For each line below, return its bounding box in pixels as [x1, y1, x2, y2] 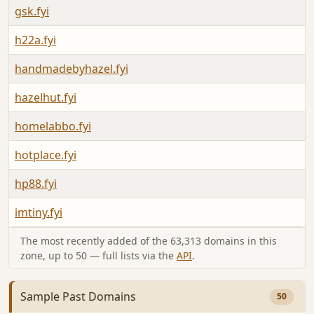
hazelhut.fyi [15, 90, 76, 106]
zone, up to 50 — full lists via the [20, 249, 177, 263]
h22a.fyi [15, 32, 56, 48]
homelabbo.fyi [15, 118, 91, 135]
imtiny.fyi [15, 205, 62, 221]
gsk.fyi [15, 4, 49, 20]
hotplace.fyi [15, 147, 76, 163]
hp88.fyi [15, 176, 57, 192]
